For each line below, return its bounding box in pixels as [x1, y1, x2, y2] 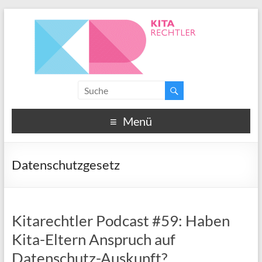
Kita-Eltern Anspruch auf [11, 229, 175, 249]
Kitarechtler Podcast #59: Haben [11, 211, 230, 230]
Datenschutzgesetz [11, 156, 120, 173]
